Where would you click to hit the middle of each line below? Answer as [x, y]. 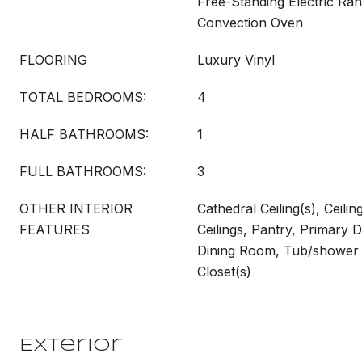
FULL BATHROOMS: [83, 171]
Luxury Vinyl [236, 60]
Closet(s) [224, 271]
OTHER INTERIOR [76, 208]
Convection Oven [250, 23]
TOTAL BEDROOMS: [83, 97]
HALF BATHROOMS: [84, 134]
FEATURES [55, 229]
